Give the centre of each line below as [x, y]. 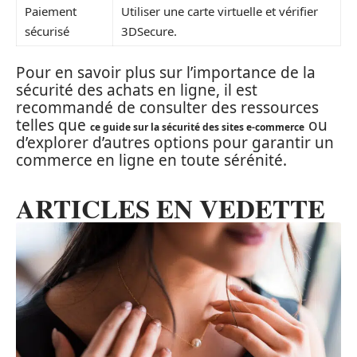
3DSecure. [149, 31]
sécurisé [47, 31]
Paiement [51, 11]
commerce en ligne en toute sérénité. [151, 160]
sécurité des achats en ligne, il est [137, 90]
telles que [53, 125]
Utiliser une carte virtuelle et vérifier [220, 11]
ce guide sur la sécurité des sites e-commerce [197, 127]
